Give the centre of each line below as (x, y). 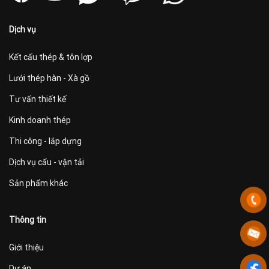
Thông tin (28, 219)
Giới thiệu (26, 247)
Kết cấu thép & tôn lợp (51, 57)
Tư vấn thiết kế (38, 99)
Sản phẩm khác (38, 183)
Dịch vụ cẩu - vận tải (47, 162)
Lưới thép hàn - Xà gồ (49, 78)
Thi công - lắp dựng (45, 141)
